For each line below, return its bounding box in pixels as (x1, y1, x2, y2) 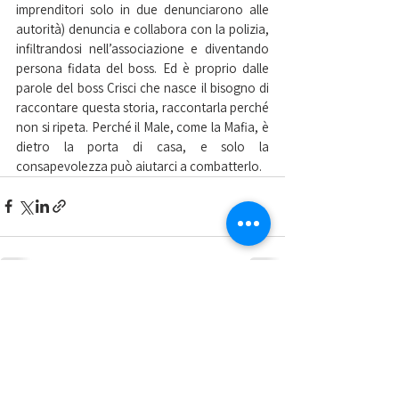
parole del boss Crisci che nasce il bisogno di (16, 78, 269, 96)
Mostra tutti (227, 298, 285, 315)
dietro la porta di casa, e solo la (16, 137, 269, 155)
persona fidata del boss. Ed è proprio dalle (16, 59, 269, 77)
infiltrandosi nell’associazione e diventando (16, 39, 269, 57)
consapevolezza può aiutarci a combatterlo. (16, 157, 262, 175)
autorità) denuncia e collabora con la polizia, (16, 20, 269, 37)
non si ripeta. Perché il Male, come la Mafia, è (16, 118, 269, 135)
